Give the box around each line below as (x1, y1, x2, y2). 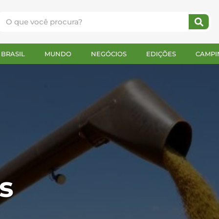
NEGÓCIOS (91, 50, 127, 58)
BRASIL (1, 50, 25, 58)
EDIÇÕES (146, 50, 176, 58)
